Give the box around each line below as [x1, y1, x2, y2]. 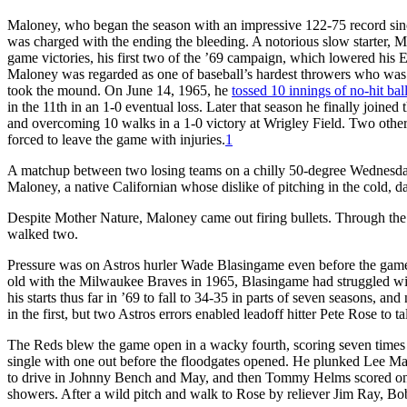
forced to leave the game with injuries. [7, 131, 225, 147]
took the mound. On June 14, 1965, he [7, 82, 232, 98]
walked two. [7, 225, 78, 242]
